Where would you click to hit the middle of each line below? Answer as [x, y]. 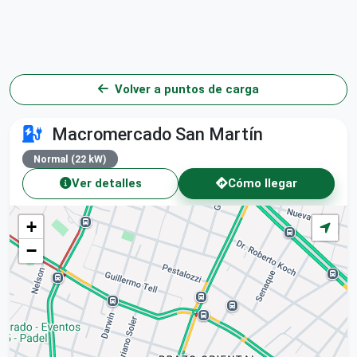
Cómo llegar [263, 184]
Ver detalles [106, 184]
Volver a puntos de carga [187, 90]
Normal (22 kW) [70, 159]
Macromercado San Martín [155, 134]
